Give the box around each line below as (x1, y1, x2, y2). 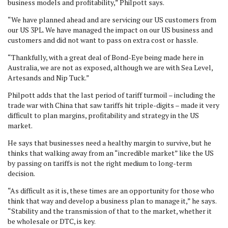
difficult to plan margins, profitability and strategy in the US (8, 110, 199, 120)
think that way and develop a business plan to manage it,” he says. (8, 196, 216, 206)
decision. (8, 168, 36, 178)
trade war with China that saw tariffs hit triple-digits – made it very (8, 100, 219, 110)
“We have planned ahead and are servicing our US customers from (8, 15, 216, 24)
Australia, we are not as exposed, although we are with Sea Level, (8, 63, 213, 72)
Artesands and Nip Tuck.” (8, 73, 90, 82)
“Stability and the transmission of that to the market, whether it (8, 206, 212, 216)
